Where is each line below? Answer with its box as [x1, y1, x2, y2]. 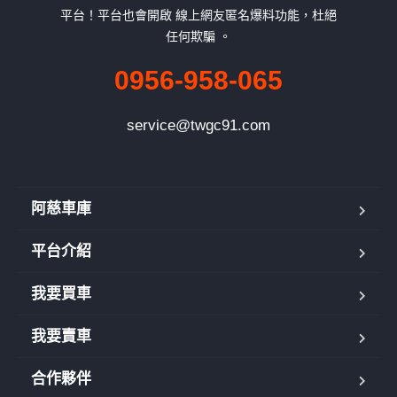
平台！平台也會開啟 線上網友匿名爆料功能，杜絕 [60, 7, 337, 22]
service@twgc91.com [127, 116, 270, 134]
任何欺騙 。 [166, 28, 231, 43]
